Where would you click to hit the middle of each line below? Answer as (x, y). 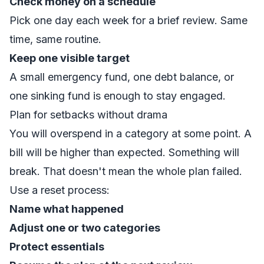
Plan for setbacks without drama (88, 115)
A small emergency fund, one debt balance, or (122, 77)
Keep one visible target (70, 58)
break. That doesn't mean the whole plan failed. (126, 171)
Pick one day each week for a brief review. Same (128, 20)
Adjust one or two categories (85, 228)
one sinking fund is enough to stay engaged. (118, 96)
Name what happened (67, 209)
